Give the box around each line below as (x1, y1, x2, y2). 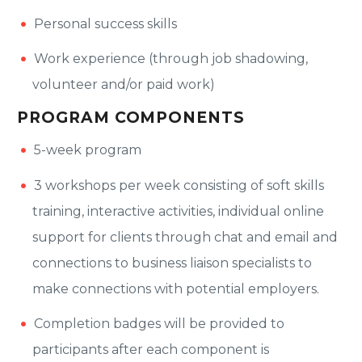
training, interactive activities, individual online (32, 203, 325, 219)
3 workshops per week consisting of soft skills (34, 177, 324, 193)
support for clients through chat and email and (32, 229, 339, 245)
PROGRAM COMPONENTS (17, 107, 246, 127)
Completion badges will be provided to (34, 315, 284, 331)
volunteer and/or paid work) (32, 77, 216, 93)
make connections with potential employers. (32, 280, 320, 297)
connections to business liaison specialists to (32, 255, 313, 271)
